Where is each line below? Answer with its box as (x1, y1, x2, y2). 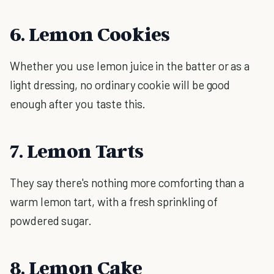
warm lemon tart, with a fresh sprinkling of (10, 194, 218, 209)
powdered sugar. (10, 213, 92, 228)
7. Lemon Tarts (10, 139, 144, 162)
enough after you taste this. (10, 97, 146, 111)
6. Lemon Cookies (10, 22, 170, 45)
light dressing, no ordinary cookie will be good (10, 78, 231, 92)
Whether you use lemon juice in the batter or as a (10, 59, 250, 73)
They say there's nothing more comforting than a (10, 176, 245, 190)
